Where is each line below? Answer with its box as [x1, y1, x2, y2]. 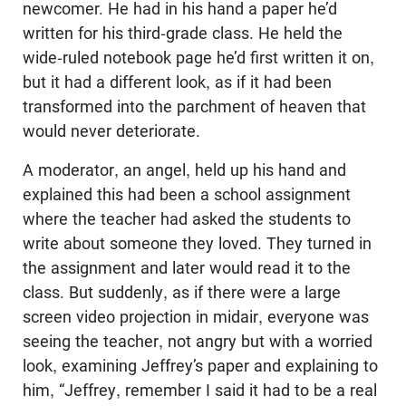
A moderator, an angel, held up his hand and [23, 160, 346, 179]
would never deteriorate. [23, 121, 200, 140]
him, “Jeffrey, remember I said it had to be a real [23, 381, 377, 400]
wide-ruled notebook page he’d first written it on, [23, 48, 374, 67]
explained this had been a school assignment [23, 185, 351, 204]
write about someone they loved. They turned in [23, 234, 372, 253]
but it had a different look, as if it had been [23, 72, 332, 92]
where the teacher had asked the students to [23, 209, 351, 228]
